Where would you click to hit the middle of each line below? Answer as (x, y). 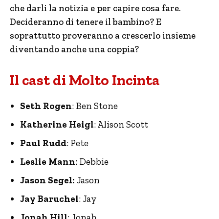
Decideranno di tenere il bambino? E (86, 22)
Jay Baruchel (49, 199)
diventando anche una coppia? (74, 49)
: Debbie (92, 162)
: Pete (77, 143)
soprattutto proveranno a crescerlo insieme (103, 35)
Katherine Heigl (57, 124)
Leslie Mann (48, 162)
